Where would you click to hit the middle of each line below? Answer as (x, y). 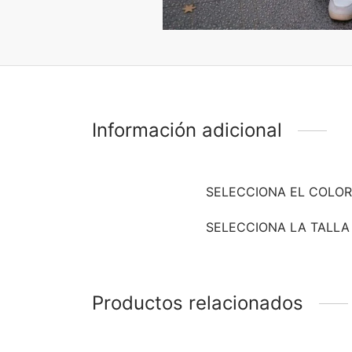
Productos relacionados (198, 303)
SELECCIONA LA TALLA (278, 227)
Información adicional (187, 130)
